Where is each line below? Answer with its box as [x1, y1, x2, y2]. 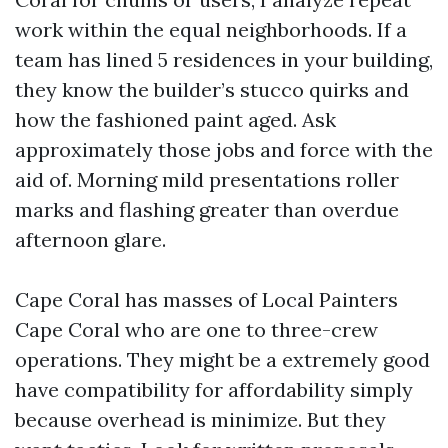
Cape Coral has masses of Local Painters [15, 287, 398, 312]
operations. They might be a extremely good [15, 347, 430, 372]
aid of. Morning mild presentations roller [15, 167, 399, 192]
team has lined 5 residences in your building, [15, 47, 433, 72]
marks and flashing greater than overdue [15, 197, 399, 222]
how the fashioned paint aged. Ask [15, 107, 336, 132]
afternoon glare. [15, 227, 166, 252]
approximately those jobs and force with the [15, 137, 433, 162]
